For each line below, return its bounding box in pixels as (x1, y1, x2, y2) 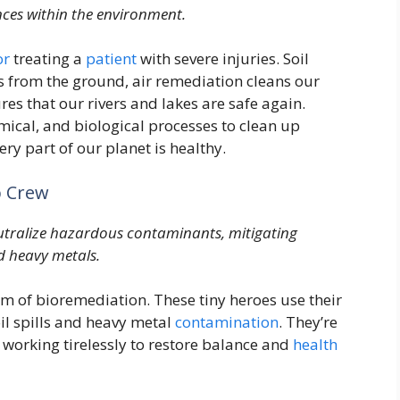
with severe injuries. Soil (137, 48, 309, 70)
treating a (10, 48, 86, 70)
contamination (175, 312, 279, 333)
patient (86, 48, 137, 70)
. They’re (279, 312, 337, 333)
